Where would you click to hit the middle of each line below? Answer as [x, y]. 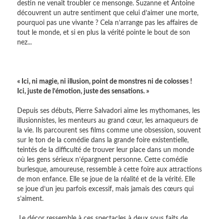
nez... [24, 43]
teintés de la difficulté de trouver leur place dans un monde [106, 150]
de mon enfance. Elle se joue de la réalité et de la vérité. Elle [106, 179]
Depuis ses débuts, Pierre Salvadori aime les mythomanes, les [109, 111]
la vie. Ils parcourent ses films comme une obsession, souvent [109, 131]
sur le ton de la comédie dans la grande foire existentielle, [103, 140]
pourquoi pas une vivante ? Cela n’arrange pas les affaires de [107, 23]
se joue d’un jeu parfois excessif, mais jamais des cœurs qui [105, 189]
